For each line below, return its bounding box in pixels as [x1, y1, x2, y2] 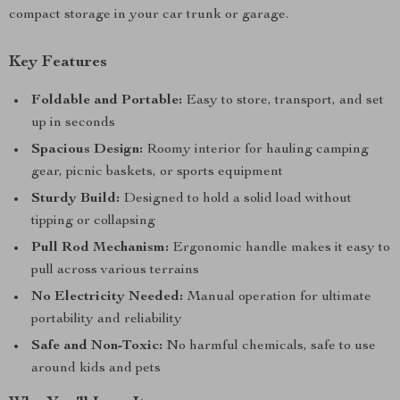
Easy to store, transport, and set [182, 94, 384, 108]
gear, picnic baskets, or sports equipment [31, 165, 283, 179]
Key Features [9, 54, 107, 71]
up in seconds [31, 116, 115, 130]
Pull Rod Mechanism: [31, 241, 169, 255]
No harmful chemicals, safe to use [162, 339, 376, 354]
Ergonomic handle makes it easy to [169, 241, 390, 255]
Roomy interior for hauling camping [143, 143, 369, 157]
